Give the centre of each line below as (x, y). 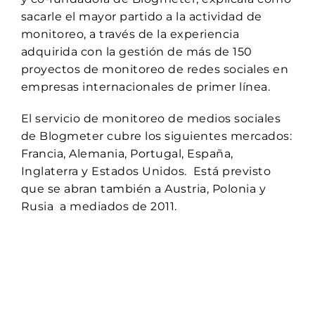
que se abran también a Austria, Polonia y (143, 189)
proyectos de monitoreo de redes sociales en (155, 69)
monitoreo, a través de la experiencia (130, 34)
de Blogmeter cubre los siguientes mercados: (156, 136)
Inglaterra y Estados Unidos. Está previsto (146, 171)
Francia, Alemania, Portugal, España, (127, 154)
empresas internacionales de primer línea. (146, 87)
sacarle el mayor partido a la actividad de (141, 17)
